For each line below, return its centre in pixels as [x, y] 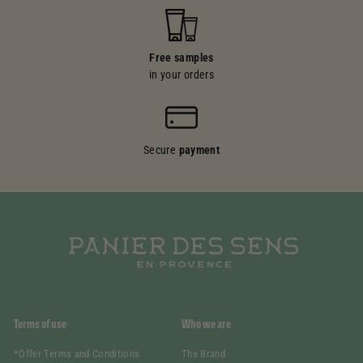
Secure [161, 149]
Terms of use [40, 324]
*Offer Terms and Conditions [77, 354]
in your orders [181, 74]
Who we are [206, 324]
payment [199, 149]
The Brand [204, 354]
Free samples [181, 57]
